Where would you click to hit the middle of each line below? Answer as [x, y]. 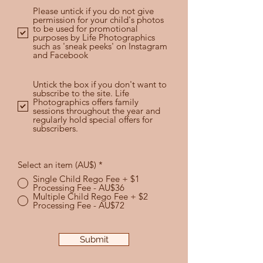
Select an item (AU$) [57, 164]
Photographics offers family [86, 102]
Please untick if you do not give [93, 11]
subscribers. [55, 128]
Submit [94, 239]
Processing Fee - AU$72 [79, 205]
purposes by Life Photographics [94, 37]
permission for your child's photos [98, 19]
